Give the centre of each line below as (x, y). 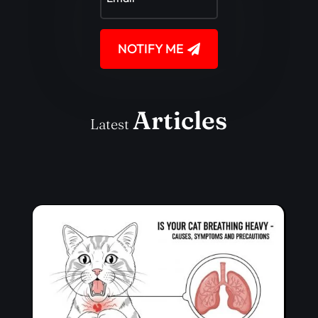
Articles (180, 120)
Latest (112, 124)
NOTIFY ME (150, 48)
